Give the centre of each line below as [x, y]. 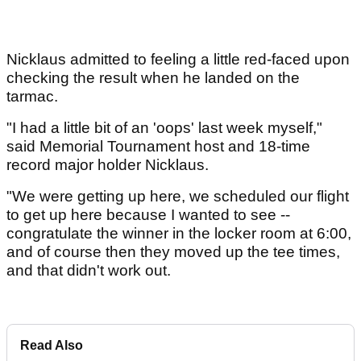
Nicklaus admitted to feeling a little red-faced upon [178, 60]
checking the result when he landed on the [153, 78]
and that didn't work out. [89, 271]
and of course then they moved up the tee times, [173, 252]
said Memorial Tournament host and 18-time [158, 147]
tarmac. [34, 97]
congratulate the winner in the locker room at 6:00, [179, 234]
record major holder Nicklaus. [108, 165]
